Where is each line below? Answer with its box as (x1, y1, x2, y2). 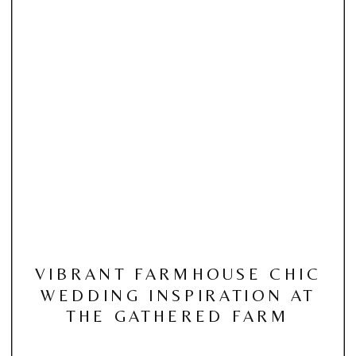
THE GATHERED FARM (66, 306, 290, 325)
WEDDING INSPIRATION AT (41, 284, 315, 304)
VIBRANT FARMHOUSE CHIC (35, 263, 321, 283)
